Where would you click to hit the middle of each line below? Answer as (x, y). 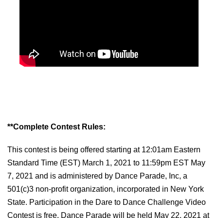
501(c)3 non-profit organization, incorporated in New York (106, 189)
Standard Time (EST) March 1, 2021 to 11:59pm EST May (106, 163)
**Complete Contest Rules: (56, 127)
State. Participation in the (51, 202)
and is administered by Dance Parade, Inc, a (110, 176)
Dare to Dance (120, 202)
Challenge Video (176, 202)
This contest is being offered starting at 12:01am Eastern (104, 149)
